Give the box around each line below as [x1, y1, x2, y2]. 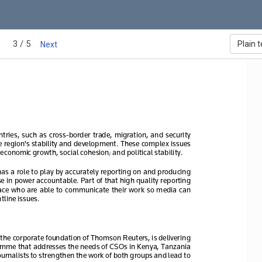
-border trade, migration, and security [65, 129, 193, 139]
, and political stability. [108, 147, 184, 156]
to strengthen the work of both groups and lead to [28, 250, 192, 259]
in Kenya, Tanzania [129, 241, 192, 250]
